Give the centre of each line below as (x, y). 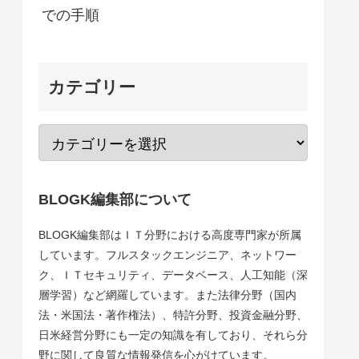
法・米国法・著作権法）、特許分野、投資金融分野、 (173, 315)
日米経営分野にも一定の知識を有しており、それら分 (173, 335)
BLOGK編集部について (115, 199)
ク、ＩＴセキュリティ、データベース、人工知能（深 (173, 274)
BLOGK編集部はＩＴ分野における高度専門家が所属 (170, 234)
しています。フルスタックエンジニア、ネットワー (167, 254)
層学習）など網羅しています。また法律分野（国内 (167, 294)
